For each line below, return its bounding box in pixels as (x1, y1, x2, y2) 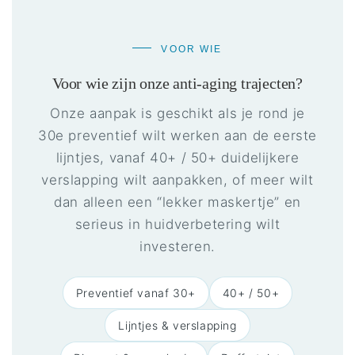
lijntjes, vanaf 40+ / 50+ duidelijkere (55, 149, 300, 166)
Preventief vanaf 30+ (75, 285, 196, 300)
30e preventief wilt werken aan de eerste (37, 127, 317, 143)
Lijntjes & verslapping (118, 318, 237, 332)
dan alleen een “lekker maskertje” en (54, 193, 301, 210)
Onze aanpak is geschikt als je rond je (50, 105, 305, 121)
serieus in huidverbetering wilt (74, 216, 281, 232)
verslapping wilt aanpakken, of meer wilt (41, 171, 314, 188)
